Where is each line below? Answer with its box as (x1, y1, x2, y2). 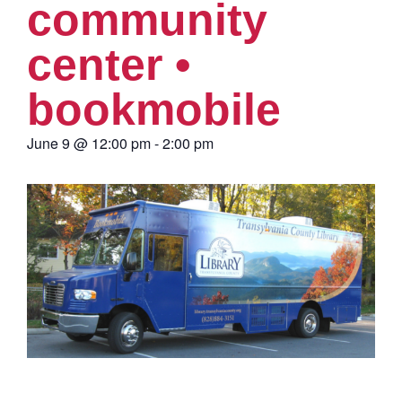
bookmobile (27, 83, 281, 135)
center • (27, 39, 191, 90)
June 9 (27, 132, 70, 153)
